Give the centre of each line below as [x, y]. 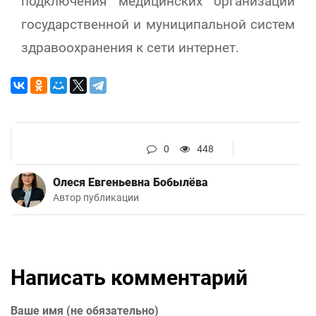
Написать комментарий [129, 278]
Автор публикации [96, 198]
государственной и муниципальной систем [158, 25]
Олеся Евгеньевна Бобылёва [130, 183]
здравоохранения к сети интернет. [130, 48]
